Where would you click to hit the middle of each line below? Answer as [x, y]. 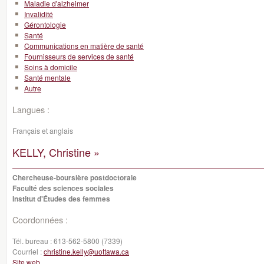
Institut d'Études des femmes [61, 199]
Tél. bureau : [33, 241]
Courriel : [28, 251]
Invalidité [39, 14]
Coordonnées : [40, 220]
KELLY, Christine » [56, 152]
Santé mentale [47, 77]
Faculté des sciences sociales [63, 188]
